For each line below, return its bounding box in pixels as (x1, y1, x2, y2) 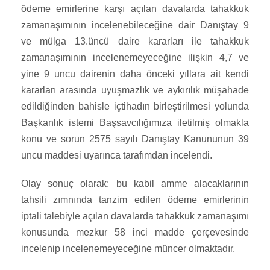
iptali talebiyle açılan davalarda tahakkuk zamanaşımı (21, 211, 249, 222)
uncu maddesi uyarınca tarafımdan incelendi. (21, 150, 212, 161)
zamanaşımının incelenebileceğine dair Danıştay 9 (21, 20, 249, 31)
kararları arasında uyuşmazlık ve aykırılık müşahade (21, 85, 249, 96)
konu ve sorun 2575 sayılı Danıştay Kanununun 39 (21, 134, 249, 145)
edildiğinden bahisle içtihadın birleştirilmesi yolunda (21, 101, 249, 112)
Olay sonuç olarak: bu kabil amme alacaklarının (21, 178, 249, 189)
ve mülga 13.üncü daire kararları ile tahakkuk (21, 36, 249, 47)
